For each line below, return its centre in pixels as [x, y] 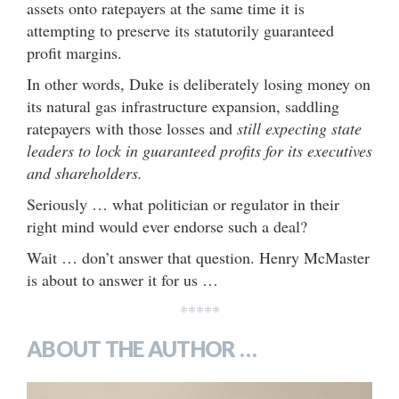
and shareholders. [85, 172]
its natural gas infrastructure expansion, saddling [183, 106]
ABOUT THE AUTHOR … [142, 348]
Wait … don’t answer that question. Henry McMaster [198, 257]
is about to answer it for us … [122, 279]
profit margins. [74, 52]
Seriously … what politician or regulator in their [183, 204]
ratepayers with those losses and [132, 128]
